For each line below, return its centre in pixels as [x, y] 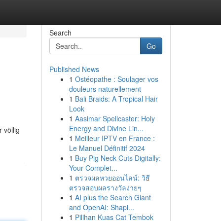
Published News [74, 69]
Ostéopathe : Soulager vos [116, 79]
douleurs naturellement [105, 89]
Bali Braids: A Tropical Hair [116, 99]
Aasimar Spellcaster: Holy [115, 118]
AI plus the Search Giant [113, 197]
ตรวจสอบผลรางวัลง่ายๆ [105, 187]
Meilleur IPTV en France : [115, 138]
